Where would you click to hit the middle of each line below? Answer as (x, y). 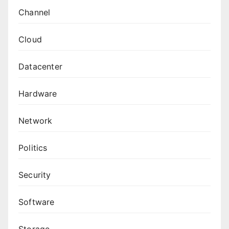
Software (37, 202)
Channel (35, 12)
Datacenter (40, 66)
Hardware (38, 93)
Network (36, 120)
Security (35, 175)
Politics (33, 147)
